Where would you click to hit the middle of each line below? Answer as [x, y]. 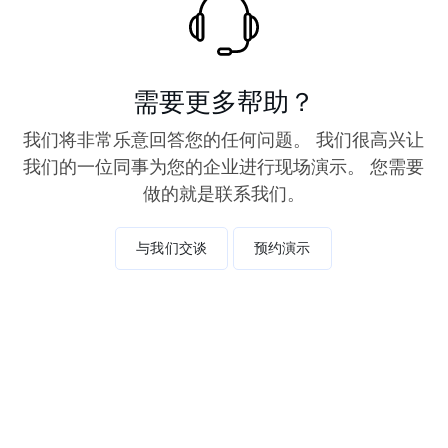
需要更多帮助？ [223, 100]
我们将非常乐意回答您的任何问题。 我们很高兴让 [223, 139]
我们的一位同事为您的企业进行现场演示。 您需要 [223, 166]
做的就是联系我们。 [223, 193]
